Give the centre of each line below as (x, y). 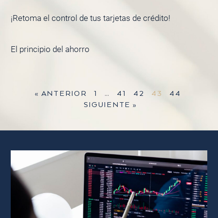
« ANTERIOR (61, 94)
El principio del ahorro (50, 49)
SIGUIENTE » (110, 105)
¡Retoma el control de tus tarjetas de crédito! (90, 18)
